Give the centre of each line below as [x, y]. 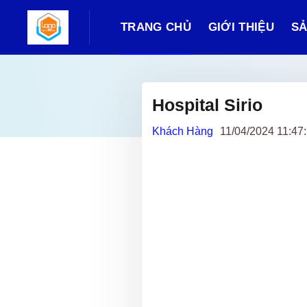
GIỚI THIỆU [241, 27]
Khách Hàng [183, 131]
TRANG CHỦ [156, 27]
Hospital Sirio [207, 105]
